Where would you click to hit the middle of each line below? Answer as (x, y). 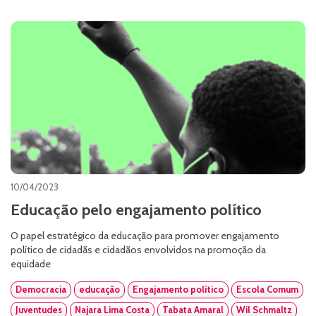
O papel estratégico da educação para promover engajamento (145, 236)
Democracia (41, 290)
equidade (31, 264)
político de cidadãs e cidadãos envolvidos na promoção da (138, 250)
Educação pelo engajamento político (136, 210)
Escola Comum (267, 290)
